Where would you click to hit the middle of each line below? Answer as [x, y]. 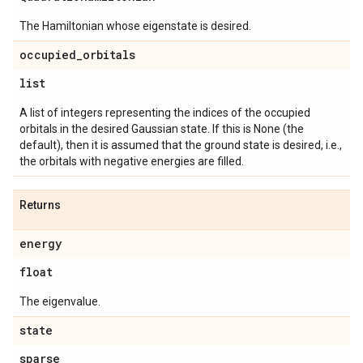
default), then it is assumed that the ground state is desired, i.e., [181, 145]
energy [41, 243]
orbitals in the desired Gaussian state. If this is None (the [162, 129]
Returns [40, 205]
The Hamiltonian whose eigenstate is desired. [135, 26]
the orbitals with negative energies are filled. [132, 161]
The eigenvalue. [60, 301]
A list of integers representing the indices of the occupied [165, 113]
